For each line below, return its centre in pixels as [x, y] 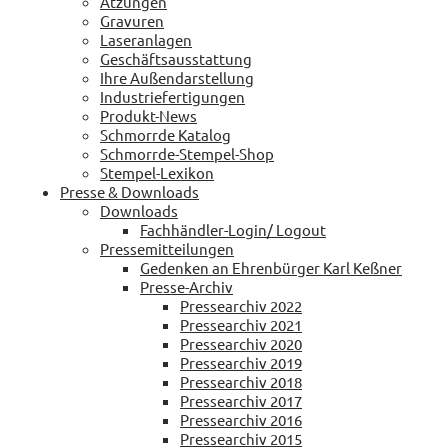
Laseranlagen [146, 39]
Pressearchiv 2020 [241, 343]
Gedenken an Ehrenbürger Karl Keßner [271, 267]
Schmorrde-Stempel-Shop [187, 153]
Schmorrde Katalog [165, 134]
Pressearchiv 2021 [241, 324]
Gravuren [132, 20]
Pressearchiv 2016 [241, 419]
